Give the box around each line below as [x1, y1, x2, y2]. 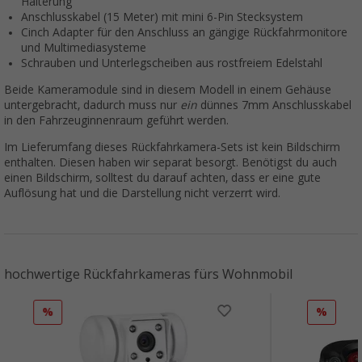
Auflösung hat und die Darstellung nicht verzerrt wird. [4, 186, 280, 200]
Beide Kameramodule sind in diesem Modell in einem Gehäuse [4, 82, 331, 96]
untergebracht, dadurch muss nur [4, 98, 180, 112]
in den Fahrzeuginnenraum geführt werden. [4, 113, 229, 127]
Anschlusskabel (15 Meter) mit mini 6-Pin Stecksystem [21, 10, 303, 23]
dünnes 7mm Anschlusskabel [200, 98, 351, 112]
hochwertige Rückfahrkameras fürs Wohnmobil [4, 266, 293, 282]
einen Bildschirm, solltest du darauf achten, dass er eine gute [4, 170, 321, 184]
